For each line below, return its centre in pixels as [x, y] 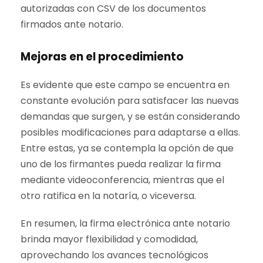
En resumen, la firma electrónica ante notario [125, 223]
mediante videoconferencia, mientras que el [122, 180]
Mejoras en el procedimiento [102, 57]
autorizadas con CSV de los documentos [113, 9]
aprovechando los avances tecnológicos [114, 255]
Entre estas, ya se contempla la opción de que [127, 148]
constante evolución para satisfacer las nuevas [130, 101]
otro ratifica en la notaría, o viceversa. [108, 196]
